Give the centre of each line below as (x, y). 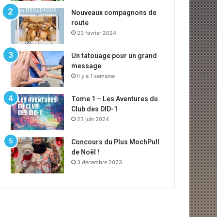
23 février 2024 (97, 33)
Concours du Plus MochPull (116, 142)
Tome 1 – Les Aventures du (115, 99)
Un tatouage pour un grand (114, 56)
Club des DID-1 (95, 109)
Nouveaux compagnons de (114, 13)
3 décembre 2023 (100, 162)
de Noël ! (85, 152)
